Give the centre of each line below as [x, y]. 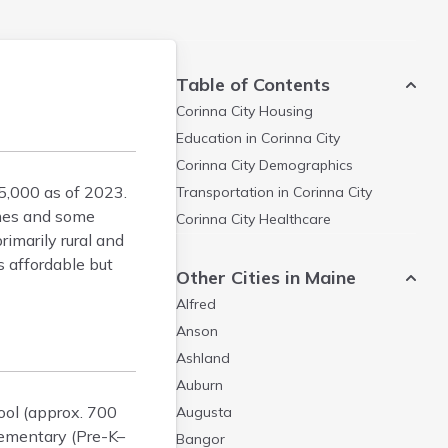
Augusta [204, 412]
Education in [218, 138]
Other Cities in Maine [266, 277]
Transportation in [234, 192]
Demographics [304, 165]
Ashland [203, 358]
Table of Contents [253, 84]
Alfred [196, 304]
